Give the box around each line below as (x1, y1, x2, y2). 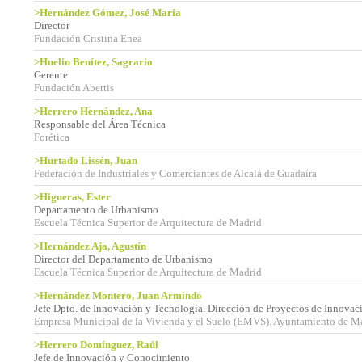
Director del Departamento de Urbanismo (34, 253, 213, 265)
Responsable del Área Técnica (34, 118, 166, 130)
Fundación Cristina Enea (34, 32, 142, 44)
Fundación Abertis (34, 82, 114, 94)
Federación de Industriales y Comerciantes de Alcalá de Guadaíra (34, 167, 317, 179)
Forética (34, 131, 69, 143)
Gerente (34, 69, 68, 81)
